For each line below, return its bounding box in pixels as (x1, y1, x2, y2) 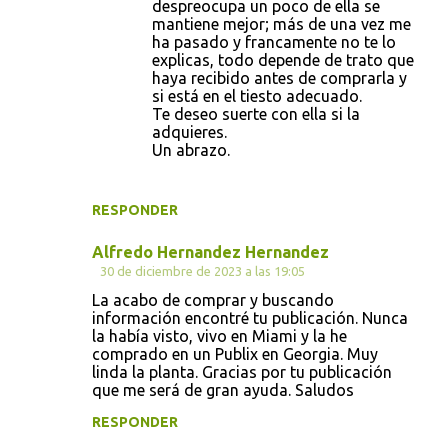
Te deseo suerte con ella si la (152, 104, 360, 123)
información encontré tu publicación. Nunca (92, 308, 408, 327)
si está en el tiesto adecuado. (152, 86, 362, 105)
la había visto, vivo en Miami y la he (92, 326, 347, 345)
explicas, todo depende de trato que (152, 50, 414, 69)
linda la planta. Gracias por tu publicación (92, 362, 392, 381)
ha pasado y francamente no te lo (152, 32, 396, 51)
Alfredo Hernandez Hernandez (92, 242, 329, 261)
